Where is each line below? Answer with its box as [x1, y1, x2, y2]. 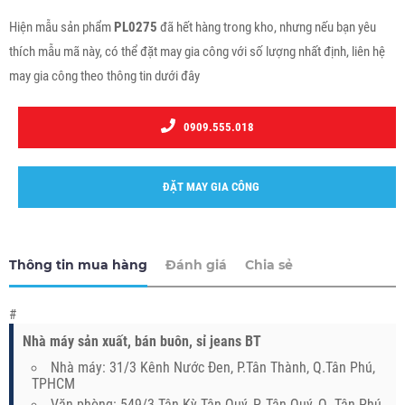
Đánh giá [165, 256, 227, 273]
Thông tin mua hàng [9, 256, 147, 273]
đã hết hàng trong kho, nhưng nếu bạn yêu [157, 18, 376, 35]
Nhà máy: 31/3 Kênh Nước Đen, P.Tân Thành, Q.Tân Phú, [51, 358, 375, 376]
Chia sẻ [245, 256, 293, 273]
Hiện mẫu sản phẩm [9, 18, 114, 35]
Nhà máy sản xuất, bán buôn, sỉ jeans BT [23, 332, 265, 350]
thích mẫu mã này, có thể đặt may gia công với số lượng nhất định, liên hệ [9, 42, 385, 60]
